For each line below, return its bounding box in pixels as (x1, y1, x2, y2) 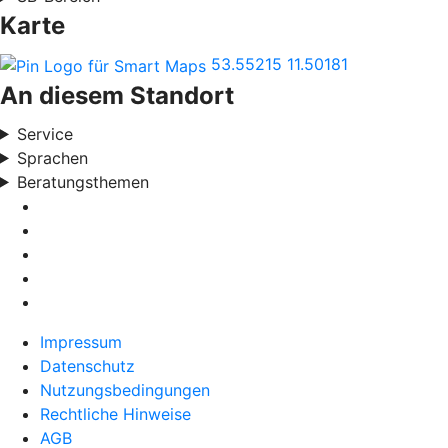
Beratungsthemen (16, 171, 149, 192)
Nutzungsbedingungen (40, 379, 210, 400)
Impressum (40, 331, 122, 352)
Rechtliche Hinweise (40, 403, 191, 424)
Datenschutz (40, 355, 135, 376)
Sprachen (16, 147, 88, 168)
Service (16, 123, 73, 144)
